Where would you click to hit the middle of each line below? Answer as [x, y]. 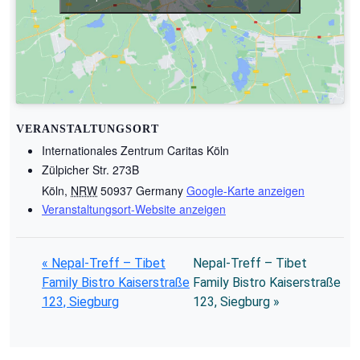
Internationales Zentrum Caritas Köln [135, 151]
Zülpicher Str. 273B [90, 170]
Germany [160, 191]
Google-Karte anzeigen [245, 191]
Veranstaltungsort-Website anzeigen [134, 209]
